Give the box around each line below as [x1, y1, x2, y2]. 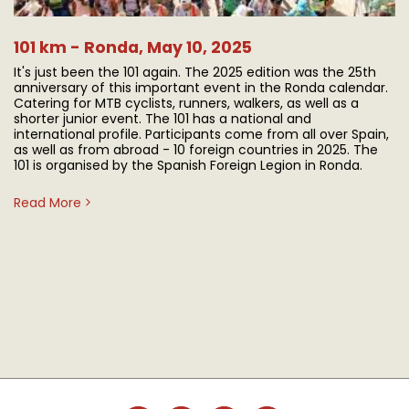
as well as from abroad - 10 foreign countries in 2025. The [14, 141, 378, 159]
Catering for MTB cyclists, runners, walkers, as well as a [14, 94, 359, 112]
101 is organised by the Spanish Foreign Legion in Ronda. [14, 156, 362, 174]
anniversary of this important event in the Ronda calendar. [14, 79, 388, 97]
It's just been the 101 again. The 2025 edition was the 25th [14, 63, 376, 81]
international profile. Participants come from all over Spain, [14, 125, 389, 143]
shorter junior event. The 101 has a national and [14, 110, 311, 128]
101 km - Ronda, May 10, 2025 [14, 37, 252, 58]
